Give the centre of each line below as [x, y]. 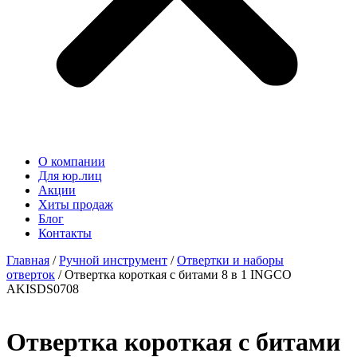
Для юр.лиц [70, 176]
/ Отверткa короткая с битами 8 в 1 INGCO [173, 275]
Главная [28, 260]
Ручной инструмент [113, 260]
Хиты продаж [76, 204]
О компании [72, 161]
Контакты [65, 233]
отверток [31, 275]
